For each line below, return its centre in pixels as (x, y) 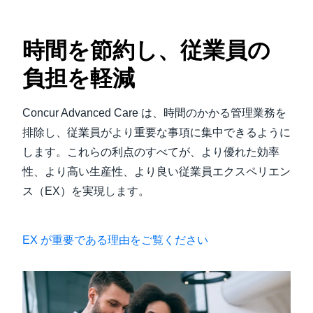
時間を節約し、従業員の (146, 50)
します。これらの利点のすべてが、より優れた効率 (151, 152)
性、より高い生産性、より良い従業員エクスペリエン (156, 171)
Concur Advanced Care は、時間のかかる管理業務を (154, 112)
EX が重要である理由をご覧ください (115, 240)
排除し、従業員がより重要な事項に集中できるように (156, 132)
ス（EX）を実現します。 (87, 191)
